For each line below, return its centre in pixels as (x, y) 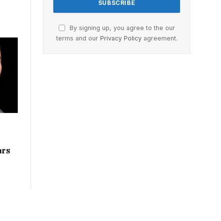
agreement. (159, 38)
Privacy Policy (121, 38)
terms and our (78, 38)
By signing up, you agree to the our (121, 28)
